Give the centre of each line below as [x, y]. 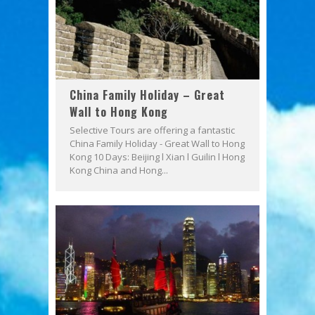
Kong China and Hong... [119, 170]
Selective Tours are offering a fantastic [152, 130]
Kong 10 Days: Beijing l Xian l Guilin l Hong [157, 156]
